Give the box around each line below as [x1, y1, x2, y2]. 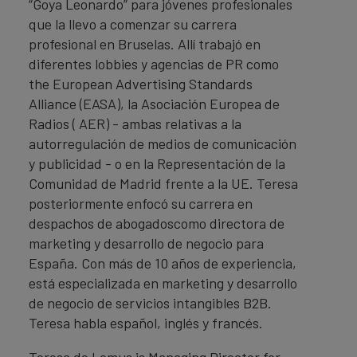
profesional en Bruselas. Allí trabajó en [29, 34, 261, 53]
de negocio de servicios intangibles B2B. [29, 293, 272, 312]
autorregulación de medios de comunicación [29, 134, 296, 152]
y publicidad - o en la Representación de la [29, 154, 285, 172]
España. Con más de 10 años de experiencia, [29, 253, 296, 272]
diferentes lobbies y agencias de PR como [29, 54, 279, 73]
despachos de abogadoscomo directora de [29, 214, 284, 232]
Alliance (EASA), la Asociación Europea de [29, 94, 280, 112]
